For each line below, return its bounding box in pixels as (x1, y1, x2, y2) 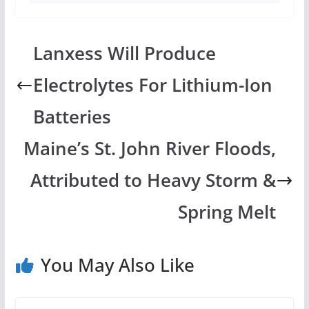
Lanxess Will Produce (33, 41, 217, 66)
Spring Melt (177, 200, 276, 225)
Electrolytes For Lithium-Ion (33, 73, 273, 98)
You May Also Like (40, 252, 195, 278)
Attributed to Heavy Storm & (30, 168, 276, 193)
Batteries (33, 105, 112, 130)
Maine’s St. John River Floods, (23, 137, 276, 161)
